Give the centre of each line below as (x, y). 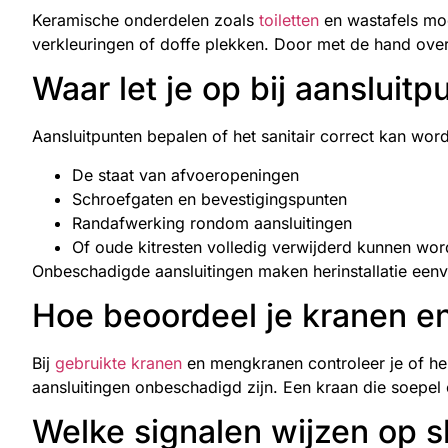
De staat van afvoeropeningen (185, 174)
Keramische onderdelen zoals (145, 19)
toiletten (289, 19)
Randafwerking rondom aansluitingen (212, 222)
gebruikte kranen (118, 363)
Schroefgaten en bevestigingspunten (209, 198)
